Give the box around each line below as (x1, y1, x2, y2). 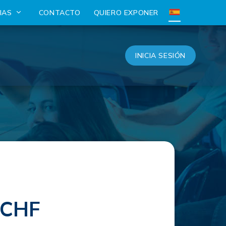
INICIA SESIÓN (135, 51, 186, 60)
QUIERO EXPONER (93, 8, 158, 17)
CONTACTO (38, 8, 81, 17)
